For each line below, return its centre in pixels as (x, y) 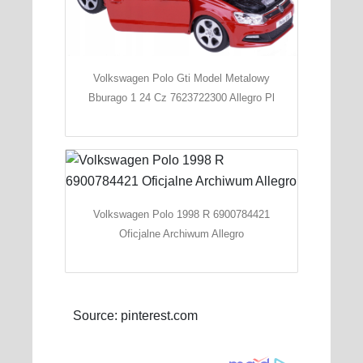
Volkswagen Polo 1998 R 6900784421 (181, 214)
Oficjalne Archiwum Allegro (181, 233)
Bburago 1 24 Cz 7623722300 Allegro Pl (181, 97)
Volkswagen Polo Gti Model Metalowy (181, 78)
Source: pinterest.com (135, 316)
